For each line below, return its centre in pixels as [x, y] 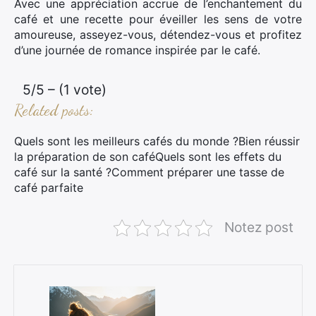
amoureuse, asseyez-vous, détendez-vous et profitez [158, 35]
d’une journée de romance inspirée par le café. [137, 50]
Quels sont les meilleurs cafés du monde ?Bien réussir [157, 141]
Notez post [259, 227]
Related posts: [54, 110]
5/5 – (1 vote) [65, 90]
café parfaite [49, 188]
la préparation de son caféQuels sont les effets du [148, 157]
